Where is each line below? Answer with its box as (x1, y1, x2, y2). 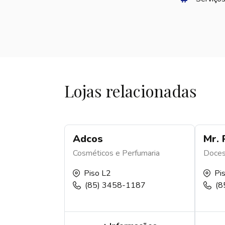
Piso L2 (84, 168, 111, 179)
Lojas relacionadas (64, 80, 197, 101)
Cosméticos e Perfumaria (73, 148, 160, 159)
